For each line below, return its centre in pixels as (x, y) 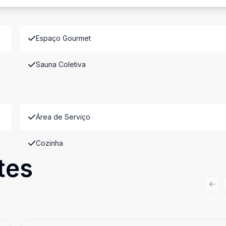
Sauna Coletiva (61, 64)
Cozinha (49, 143)
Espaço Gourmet (63, 38)
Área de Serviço (63, 117)
